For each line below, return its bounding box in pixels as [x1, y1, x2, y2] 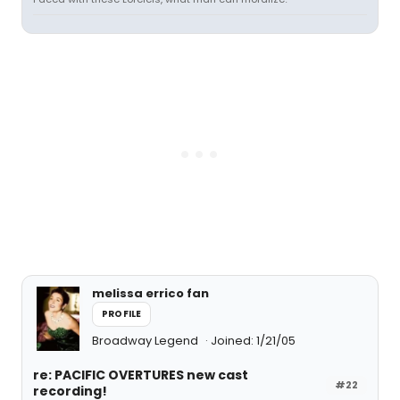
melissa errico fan [92, 285, 209, 302]
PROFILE [102, 307, 142, 321]
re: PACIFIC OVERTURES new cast [33, 366, 248, 384]
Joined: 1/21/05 [211, 332, 296, 349]
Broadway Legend [92, 332, 201, 349]
